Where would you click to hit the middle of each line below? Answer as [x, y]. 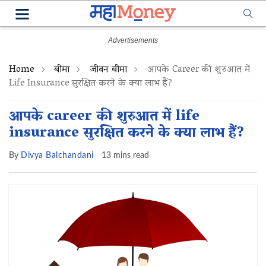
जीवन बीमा [108, 70]
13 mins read [125, 156]
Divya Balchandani [57, 156]
